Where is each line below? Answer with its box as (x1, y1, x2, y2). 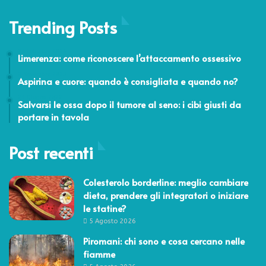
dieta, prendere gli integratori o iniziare (83, 188, 248, 201)
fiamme (83, 247, 115, 260)
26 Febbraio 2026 (18, 47, 66, 55)
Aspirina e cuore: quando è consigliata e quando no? (18, 74, 238, 87)
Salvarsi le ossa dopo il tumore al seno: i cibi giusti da (18, 97, 241, 110)
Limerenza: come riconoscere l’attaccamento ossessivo (18, 51, 241, 64)
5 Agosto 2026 (89, 217, 136, 225)
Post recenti (9, 140, 93, 164)
